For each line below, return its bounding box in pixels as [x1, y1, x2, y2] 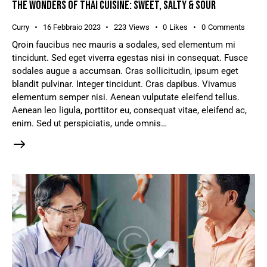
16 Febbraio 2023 [42, 23, 101, 32]
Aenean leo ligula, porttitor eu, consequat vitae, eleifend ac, [12, 105, 247, 116]
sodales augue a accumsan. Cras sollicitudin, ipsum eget [12, 66, 238, 77]
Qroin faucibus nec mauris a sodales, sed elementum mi [12, 39, 235, 51]
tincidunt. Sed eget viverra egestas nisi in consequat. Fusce [12, 52, 248, 64]
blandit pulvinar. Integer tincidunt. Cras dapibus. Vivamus [12, 79, 237, 90]
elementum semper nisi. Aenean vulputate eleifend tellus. [12, 92, 240, 103]
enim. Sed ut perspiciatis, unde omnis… [12, 118, 167, 129]
